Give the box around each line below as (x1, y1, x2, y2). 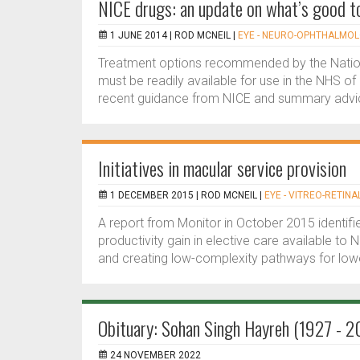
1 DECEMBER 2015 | (110, 190, 201, 201)
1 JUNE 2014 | (110, 30, 174, 41)
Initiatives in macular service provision (98, 153, 346, 182)
